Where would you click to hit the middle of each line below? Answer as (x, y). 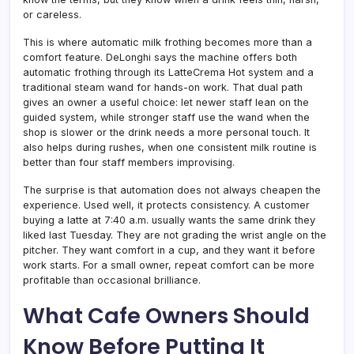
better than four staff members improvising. (129, 162)
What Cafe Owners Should (166, 315)
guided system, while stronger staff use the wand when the (166, 117)
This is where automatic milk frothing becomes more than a (168, 42)
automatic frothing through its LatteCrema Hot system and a (168, 72)
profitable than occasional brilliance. (112, 280)
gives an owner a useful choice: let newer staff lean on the (166, 102)
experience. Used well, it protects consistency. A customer (166, 205)
